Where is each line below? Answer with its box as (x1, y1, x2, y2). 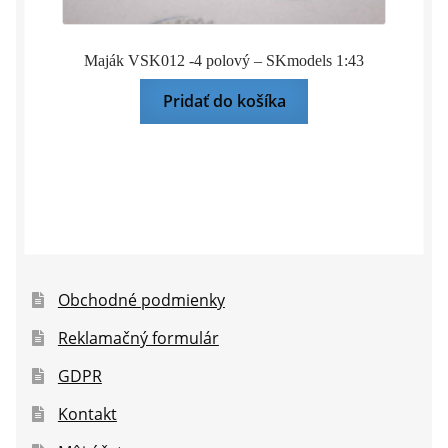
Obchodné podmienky (57, 288, 225, 311)
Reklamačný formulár (57, 326, 219, 349)
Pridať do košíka (162, 89, 286, 112)
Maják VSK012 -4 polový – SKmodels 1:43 (84, 52, 364, 70)
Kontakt (57, 402, 117, 425)
